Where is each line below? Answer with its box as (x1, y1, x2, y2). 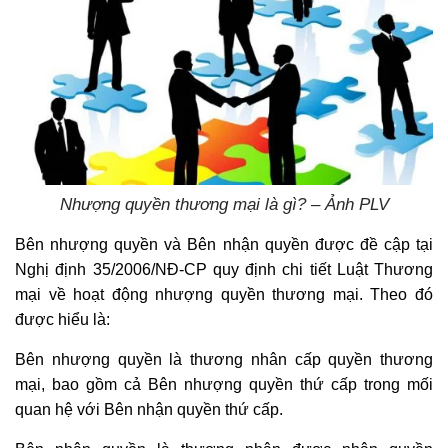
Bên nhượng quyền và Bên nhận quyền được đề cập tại (15, 236, 433, 254)
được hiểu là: (15, 311, 110, 329)
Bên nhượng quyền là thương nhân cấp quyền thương (15, 351, 433, 369)
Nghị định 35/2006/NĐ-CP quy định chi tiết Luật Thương (15, 261, 433, 279)
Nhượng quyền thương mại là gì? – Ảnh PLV (59, 195, 389, 215)
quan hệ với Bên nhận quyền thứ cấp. (15, 401, 283, 419)
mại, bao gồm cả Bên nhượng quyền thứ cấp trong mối (15, 376, 433, 394)
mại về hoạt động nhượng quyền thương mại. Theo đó (15, 286, 433, 304)
